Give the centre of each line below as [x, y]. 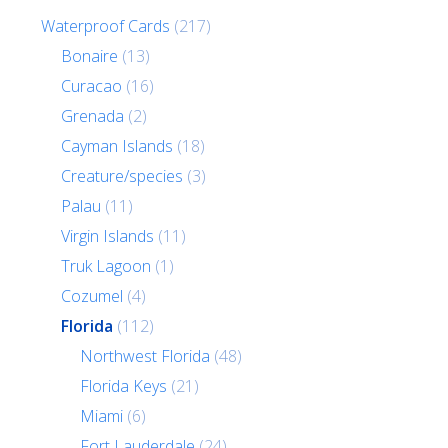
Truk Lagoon [105, 265]
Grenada [92, 115]
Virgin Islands [107, 235]
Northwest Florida [144, 355]
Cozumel [91, 295]
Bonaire [89, 55]
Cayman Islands [116, 145]
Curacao [91, 85]
